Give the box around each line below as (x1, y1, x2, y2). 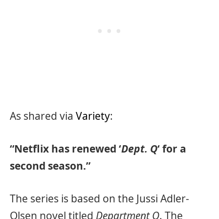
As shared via (10, 109, 76, 123)
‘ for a (157, 141, 186, 155)
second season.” (10, 158, 90, 173)
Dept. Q (121, 141, 157, 155)
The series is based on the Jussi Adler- (10, 192, 189, 206)
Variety (76, 109, 110, 123)
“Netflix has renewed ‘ (10, 141, 121, 155)
